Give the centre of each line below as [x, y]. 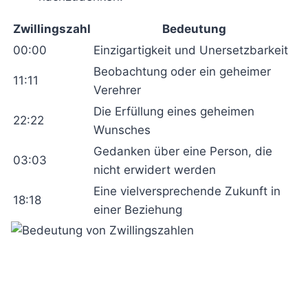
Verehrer [117, 90]
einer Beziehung [138, 210]
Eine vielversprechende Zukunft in [187, 191]
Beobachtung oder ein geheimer [182, 71]
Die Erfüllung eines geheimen [174, 111]
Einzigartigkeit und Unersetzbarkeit [191, 50]
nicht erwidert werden [155, 170]
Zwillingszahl [52, 29]
